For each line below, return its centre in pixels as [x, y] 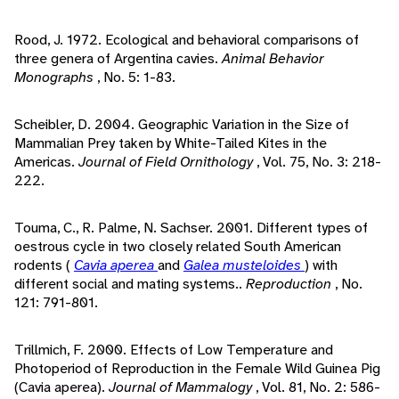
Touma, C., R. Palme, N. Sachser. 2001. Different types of [191, 228]
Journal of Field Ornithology [167, 162]
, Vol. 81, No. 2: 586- [318, 387]
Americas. [46, 162]
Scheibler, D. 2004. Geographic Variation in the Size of [182, 125]
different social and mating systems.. [130, 284]
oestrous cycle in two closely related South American [178, 247]
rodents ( [44, 265]
